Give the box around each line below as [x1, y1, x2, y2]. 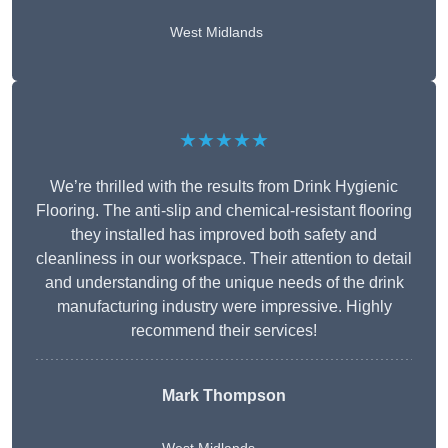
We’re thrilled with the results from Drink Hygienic [50, 178, 398, 196]
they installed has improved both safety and [71, 226, 377, 244]
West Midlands [170, 24, 263, 41]
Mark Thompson [162, 387, 286, 405]
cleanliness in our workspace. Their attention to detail [36, 250, 412, 268]
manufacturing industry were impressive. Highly [56, 298, 392, 316]
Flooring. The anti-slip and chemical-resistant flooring [36, 202, 412, 220]
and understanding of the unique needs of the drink [44, 274, 404, 292]
